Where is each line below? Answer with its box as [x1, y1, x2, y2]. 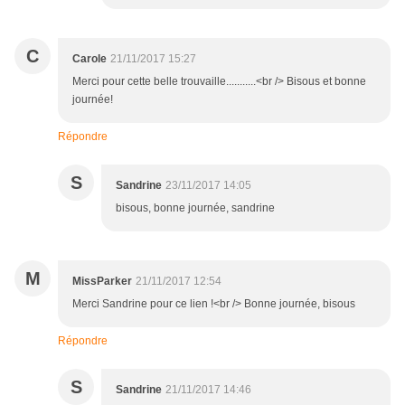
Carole [72, 52, 107, 66]
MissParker [72, 275, 132, 288]
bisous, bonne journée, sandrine [116, 202, 275, 215]
